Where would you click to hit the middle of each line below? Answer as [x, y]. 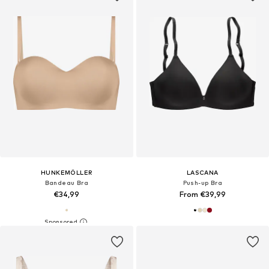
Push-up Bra [202, 182]
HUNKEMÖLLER [67, 172]
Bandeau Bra [66, 182]
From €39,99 [202, 194]
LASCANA [202, 172]
